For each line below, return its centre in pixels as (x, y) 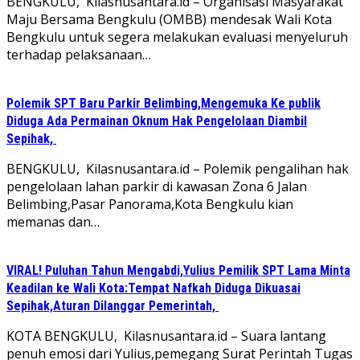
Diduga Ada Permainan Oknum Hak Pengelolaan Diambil (157, 121)
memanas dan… (53, 221)
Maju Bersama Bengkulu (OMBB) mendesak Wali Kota (169, 19)
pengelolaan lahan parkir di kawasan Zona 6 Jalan (157, 186)
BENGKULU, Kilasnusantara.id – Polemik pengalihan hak (178, 168)
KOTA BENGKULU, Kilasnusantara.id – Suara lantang (166, 335)
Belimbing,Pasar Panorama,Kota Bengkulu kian (150, 204)
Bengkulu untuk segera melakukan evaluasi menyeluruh (177, 37)
